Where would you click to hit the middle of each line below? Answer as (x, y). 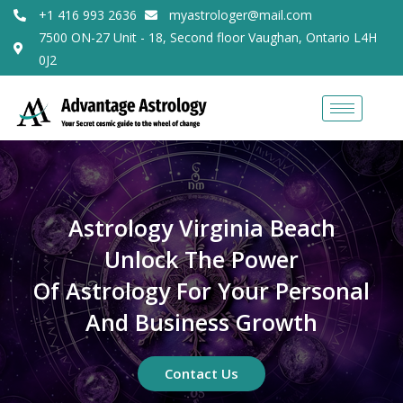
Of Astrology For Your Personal (201, 291)
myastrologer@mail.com (241, 15)
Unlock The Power (201, 260)
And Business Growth (201, 322)
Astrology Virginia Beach (201, 228)
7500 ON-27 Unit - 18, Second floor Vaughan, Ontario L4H (207, 37)
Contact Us (201, 374)
